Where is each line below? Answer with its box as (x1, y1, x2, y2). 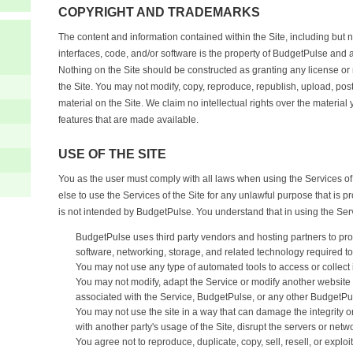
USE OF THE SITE (58, 147, 166, 161)
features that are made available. (58, 114, 199, 125)
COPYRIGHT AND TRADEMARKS (58, 6, 260, 19)
